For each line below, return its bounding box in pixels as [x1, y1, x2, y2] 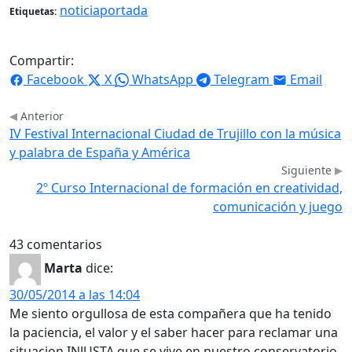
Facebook [27, 70, 84, 88]
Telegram [214, 70, 269, 88]
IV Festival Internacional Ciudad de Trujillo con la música [9, 124, 341, 142]
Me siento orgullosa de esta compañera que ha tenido [9, 304, 332, 322]
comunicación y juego [213, 197, 343, 215]
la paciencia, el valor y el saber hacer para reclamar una [9, 323, 338, 341]
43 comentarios [9, 235, 102, 253]
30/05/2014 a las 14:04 [9, 285, 140, 303]
